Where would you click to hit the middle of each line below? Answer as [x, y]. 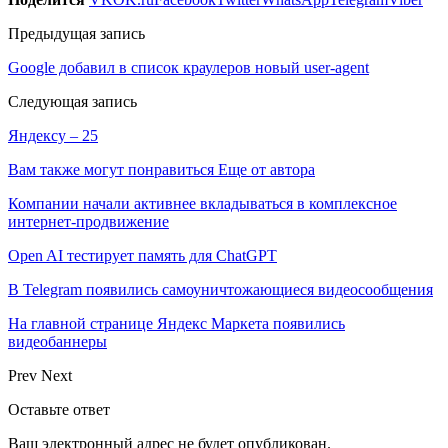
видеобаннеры [57, 341]
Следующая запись [72, 101]
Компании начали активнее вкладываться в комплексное [202, 203]
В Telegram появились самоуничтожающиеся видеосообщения [220, 289]
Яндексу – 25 [53, 135]
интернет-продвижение [88, 221]
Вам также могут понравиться [111, 169]
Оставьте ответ [59, 409]
